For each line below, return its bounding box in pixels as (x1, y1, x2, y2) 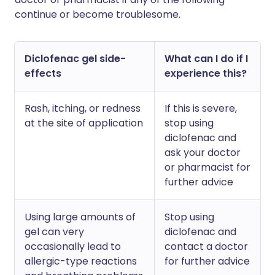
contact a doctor (165, 239, 248, 254)
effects (25, 66, 61, 80)
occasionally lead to (25, 239, 121, 254)
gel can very (25, 225, 84, 239)
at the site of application (25, 116, 143, 130)
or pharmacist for (165, 160, 250, 174)
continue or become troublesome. (15, 7, 180, 21)
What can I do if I (165, 52, 248, 66)
